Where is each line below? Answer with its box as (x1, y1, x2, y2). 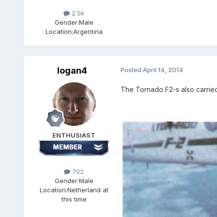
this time (61, 195, 87, 203)
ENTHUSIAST (52, 131, 96, 139)
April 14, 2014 (142, 66, 183, 74)
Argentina (73, 28, 103, 36)
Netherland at (67, 186, 108, 194)
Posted (120, 66, 143, 74)
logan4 (57, 65, 87, 76)
